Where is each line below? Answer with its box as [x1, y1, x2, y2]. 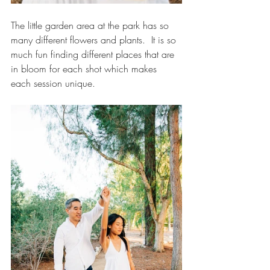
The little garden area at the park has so [11, 18, 172, 32]
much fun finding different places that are [11, 47, 177, 61]
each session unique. [11, 76, 95, 90]
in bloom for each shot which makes [11, 61, 160, 75]
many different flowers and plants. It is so [11, 33, 179, 46]
